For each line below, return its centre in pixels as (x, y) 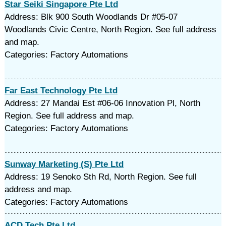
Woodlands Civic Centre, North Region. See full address (110, 30)
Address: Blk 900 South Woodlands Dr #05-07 (91, 17)
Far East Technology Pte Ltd (61, 91)
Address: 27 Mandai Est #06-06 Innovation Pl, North (102, 103)
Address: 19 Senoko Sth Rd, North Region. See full (100, 177)
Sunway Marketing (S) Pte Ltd (64, 164)
